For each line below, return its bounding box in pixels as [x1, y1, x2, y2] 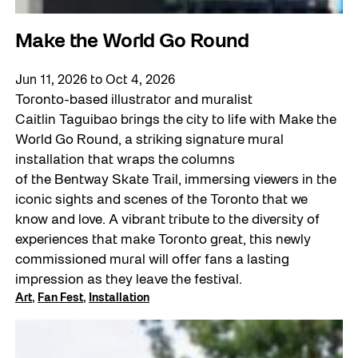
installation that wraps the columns [15, 154, 236, 167]
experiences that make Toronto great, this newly [15, 234, 312, 247]
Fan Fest [38, 293, 84, 304]
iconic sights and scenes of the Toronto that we [15, 194, 308, 207]
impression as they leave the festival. [15, 274, 246, 287]
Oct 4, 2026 [105, 75, 176, 87]
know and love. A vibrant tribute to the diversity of [15, 214, 320, 227]
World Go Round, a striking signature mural [15, 134, 284, 147]
